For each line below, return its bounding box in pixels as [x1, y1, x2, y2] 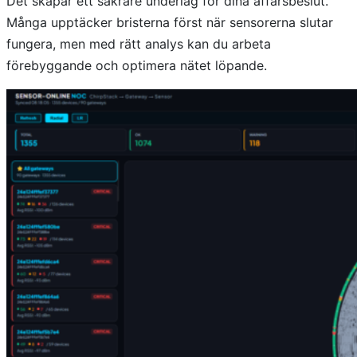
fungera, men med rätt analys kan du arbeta [6, 36, 271, 53]
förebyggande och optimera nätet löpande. [6, 57, 267, 74]
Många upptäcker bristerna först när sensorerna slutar [6, 14, 333, 31]
